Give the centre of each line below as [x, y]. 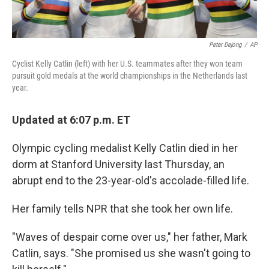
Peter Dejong [225, 45]
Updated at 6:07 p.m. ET [71, 120]
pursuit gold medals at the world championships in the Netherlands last [130, 76]
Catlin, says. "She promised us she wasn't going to [131, 253]
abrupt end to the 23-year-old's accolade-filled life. [131, 181]
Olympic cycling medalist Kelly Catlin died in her [125, 148]
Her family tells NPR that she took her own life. [122, 209]
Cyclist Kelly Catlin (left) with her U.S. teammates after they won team [127, 64]
